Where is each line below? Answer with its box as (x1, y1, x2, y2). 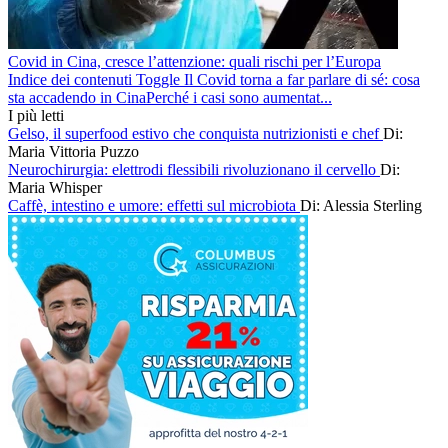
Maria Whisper (8, 178, 102, 196)
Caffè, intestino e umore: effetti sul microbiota (8, 196, 300, 214)
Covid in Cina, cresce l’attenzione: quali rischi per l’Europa (8, 52, 381, 70)
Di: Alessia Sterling (300, 196, 422, 214)
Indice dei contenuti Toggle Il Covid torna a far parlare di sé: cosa (8, 70, 420, 88)
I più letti (8, 106, 64, 124)
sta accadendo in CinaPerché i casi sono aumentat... (8, 88, 332, 106)
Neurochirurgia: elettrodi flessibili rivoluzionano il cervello (8, 160, 380, 178)
